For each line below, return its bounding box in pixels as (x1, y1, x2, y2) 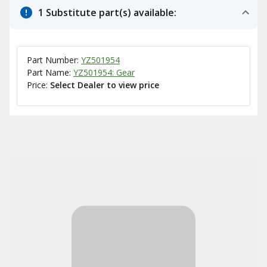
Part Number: (27, 54, 81, 66)
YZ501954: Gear (73, 67, 135, 78)
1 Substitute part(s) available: (38, 6, 176, 19)
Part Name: (27, 67, 73, 78)
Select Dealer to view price (50, 79, 159, 91)
